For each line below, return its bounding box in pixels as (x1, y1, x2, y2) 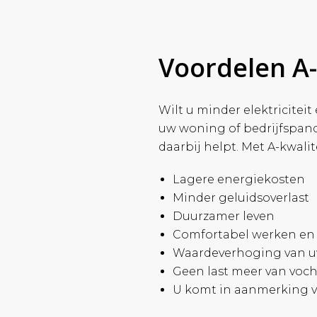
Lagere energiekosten (173, 173, 305, 186)
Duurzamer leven (173, 209, 275, 223)
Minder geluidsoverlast (173, 191, 309, 204)
